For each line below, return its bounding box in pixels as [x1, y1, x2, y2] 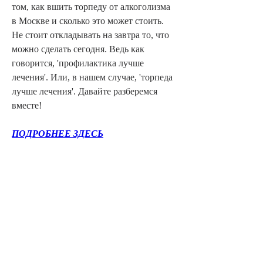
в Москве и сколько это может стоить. [12, 15, 164, 26]
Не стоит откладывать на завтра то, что [12, 29, 169, 40]
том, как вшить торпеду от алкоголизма [12, 1, 170, 12]
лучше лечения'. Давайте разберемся [12, 86, 157, 96]
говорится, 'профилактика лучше [12, 58, 144, 68]
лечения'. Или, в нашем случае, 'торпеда [12, 72, 173, 82]
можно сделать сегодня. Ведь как [12, 43, 144, 54]
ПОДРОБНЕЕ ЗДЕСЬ [12, 128, 103, 139]
